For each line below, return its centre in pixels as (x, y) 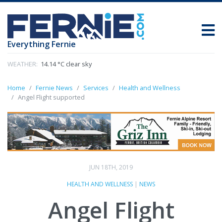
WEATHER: (23, 64)
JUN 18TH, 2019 (111, 167)
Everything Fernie (42, 44)
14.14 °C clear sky (65, 64)
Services (96, 88)
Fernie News (54, 88)
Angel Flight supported (51, 97)
